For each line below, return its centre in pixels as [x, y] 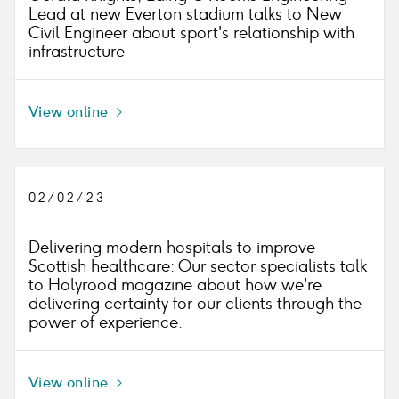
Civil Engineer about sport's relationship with [191, 33]
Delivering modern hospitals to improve [172, 248]
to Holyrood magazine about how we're [175, 285]
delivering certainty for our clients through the [195, 304]
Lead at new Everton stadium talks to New [185, 14]
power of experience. [106, 322]
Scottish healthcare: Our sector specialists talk [198, 266]
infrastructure [77, 52]
